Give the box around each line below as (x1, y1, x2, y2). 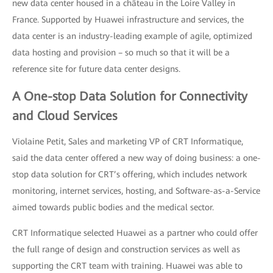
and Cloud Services (12, 108, 117, 123)
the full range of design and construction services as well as (12, 244, 240, 254)
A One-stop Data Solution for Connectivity (12, 89, 247, 104)
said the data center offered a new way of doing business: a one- (12, 153, 261, 163)
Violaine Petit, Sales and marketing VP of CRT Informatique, (12, 136, 243, 146)
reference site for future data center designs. (12, 64, 180, 74)
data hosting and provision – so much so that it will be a (12, 48, 230, 57)
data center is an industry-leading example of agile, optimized (12, 31, 252, 41)
